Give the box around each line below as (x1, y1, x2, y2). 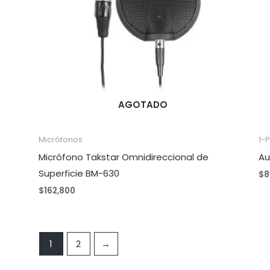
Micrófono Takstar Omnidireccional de (39, 150, 209, 163)
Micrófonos (39, 134, 83, 145)
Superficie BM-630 (39, 166, 120, 180)
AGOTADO (118, 98, 168, 111)
